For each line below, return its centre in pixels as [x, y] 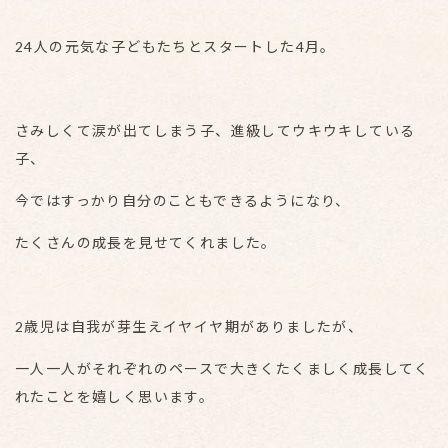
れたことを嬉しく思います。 [115, 396]
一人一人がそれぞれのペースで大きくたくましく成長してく [222, 368]
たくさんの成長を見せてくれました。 [146, 242]
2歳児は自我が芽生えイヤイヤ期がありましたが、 [189, 326]
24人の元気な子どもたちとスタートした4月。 [175, 46]
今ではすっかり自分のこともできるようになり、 [183, 200]
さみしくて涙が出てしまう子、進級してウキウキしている [215, 130]
